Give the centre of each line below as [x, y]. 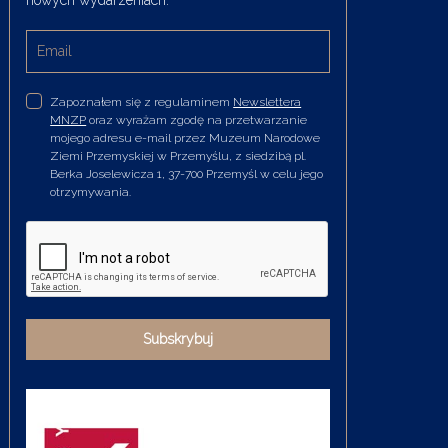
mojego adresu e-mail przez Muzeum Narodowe [185, 137]
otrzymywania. [91, 191]
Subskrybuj [178, 338]
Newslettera [267, 101]
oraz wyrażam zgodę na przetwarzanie [197, 119]
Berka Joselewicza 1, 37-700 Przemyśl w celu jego [187, 173]
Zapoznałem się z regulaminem [142, 101]
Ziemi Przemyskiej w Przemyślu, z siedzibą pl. [178, 155]
